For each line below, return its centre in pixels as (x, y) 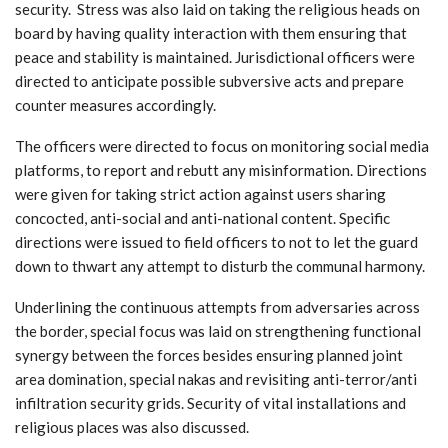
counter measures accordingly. (115, 104)
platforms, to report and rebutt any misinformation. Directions (221, 169)
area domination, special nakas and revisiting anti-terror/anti (216, 378)
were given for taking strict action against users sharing (200, 193)
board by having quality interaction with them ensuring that (211, 32)
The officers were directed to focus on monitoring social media (222, 145)
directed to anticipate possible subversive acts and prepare (209, 80)
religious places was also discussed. (132, 426)
